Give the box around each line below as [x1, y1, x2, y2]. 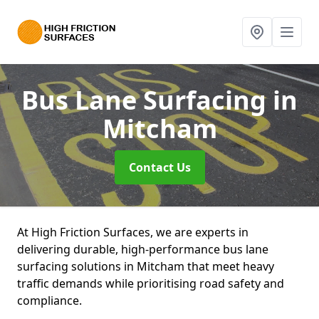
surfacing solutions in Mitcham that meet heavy [17, 258, 274, 274]
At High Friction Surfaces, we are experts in [17, 224, 249, 240]
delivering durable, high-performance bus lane [17, 241, 268, 257]
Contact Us [128, 159, 191, 175]
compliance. [17, 293, 85, 308]
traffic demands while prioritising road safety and [17, 276, 284, 291]
